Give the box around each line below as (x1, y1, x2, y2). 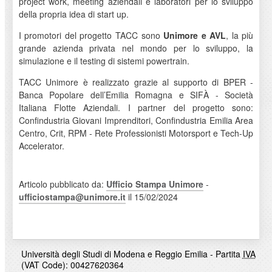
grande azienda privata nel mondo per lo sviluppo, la (18, 41, 254, 54)
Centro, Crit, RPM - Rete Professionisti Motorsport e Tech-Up (18, 126, 254, 139)
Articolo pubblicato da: (18, 177, 106, 190)
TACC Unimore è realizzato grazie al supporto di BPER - (18, 75, 254, 88)
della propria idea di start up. (18, 7, 129, 20)
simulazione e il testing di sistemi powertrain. (18, 54, 189, 67)
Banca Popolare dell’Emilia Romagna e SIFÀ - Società (18, 88, 254, 101)
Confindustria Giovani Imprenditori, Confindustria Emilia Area (18, 114, 254, 126)
